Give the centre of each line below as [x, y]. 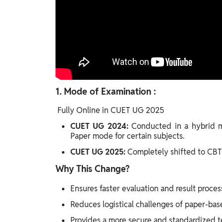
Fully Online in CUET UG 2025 [111, 111]
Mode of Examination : [110, 92]
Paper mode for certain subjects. [127, 136]
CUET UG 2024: [101, 126]
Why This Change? [92, 169]
